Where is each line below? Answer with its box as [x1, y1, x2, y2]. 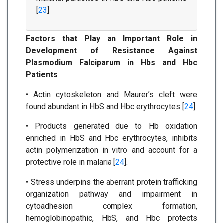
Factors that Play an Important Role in [26, 34, 197, 44]
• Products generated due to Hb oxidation [26, 121, 197, 131]
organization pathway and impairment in [26, 189, 197, 199]
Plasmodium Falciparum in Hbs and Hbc [26, 58, 197, 68]
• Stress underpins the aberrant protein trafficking [26, 177, 197, 187]
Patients [26, 70, 58, 80]
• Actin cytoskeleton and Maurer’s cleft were [26, 90, 197, 100]
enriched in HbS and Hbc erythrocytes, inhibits [26, 133, 197, 143]
